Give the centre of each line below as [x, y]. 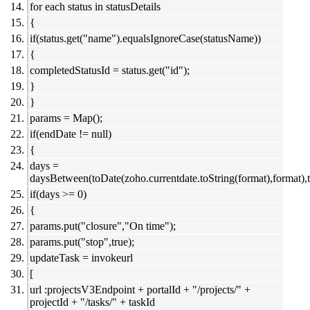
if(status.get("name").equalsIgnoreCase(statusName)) [145, 39]
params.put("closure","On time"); [103, 226]
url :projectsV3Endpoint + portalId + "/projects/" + [140, 290]
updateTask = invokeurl [81, 258]
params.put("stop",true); [82, 242]
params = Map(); [66, 118]
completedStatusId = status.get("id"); [110, 71]
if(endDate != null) [71, 134]
